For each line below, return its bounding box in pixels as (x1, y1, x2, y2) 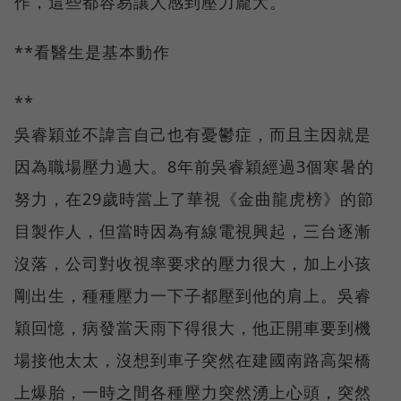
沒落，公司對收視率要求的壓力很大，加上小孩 (14, 252, 371, 274)
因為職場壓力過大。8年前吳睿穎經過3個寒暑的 (14, 155, 374, 177)
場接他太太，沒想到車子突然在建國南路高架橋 (14, 348, 371, 371)
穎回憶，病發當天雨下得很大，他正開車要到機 (14, 316, 371, 338)
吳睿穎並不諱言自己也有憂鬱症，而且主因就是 (14, 123, 371, 145)
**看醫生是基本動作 (14, 40, 170, 63)
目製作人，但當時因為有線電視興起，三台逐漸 (14, 219, 371, 242)
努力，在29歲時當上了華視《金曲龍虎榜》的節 (14, 187, 374, 209)
